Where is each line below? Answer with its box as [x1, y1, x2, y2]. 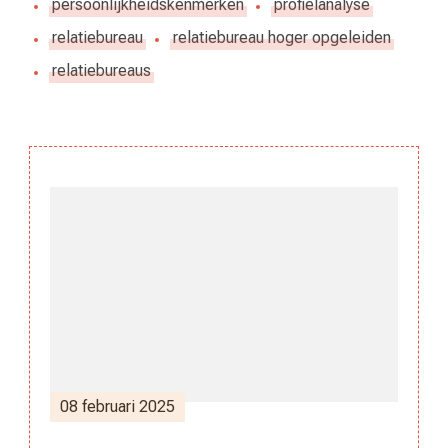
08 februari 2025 [60, 397, 175, 417]
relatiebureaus [52, 61, 151, 81]
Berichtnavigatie [49, 189, 359, 237]
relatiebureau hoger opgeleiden [173, 28, 391, 48]
